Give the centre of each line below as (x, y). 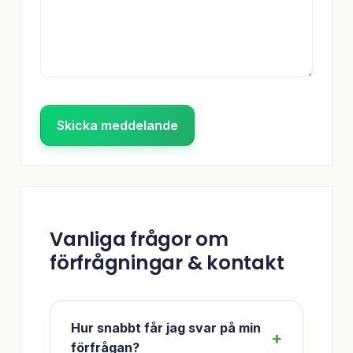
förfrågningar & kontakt (167, 263)
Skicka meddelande (117, 125)
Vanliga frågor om (139, 240)
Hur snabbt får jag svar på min (166, 328)
